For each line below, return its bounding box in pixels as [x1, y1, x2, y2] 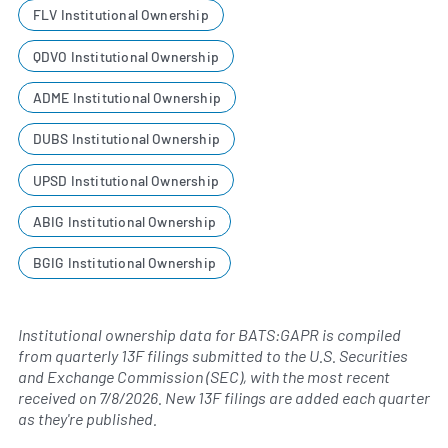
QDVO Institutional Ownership [32, 47, 219, 65]
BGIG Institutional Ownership [32, 254, 216, 272]
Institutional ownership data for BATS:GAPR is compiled [18, 325, 401, 345]
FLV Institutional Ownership [32, 6, 209, 24]
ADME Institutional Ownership [32, 89, 221, 107]
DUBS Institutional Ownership [32, 130, 220, 148]
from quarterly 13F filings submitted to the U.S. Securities [18, 346, 408, 366]
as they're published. [18, 409, 157, 429]
